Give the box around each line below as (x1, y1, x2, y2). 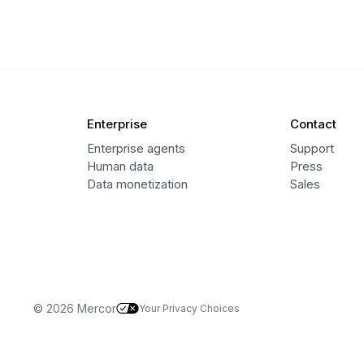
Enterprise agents (87, 140, 186, 156)
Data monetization (87, 175, 188, 192)
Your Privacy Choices (139, 301, 240, 314)
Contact (289, 115, 336, 132)
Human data (87, 158, 154, 174)
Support (289, 140, 334, 156)
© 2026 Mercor (33, 301, 117, 315)
